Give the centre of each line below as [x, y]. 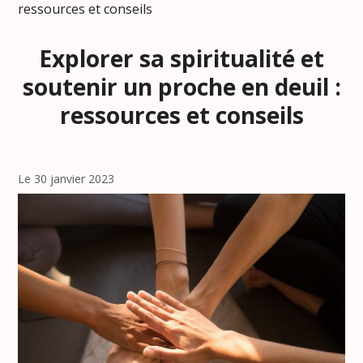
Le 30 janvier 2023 [66, 179]
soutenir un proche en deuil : [181, 87]
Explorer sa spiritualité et [181, 58]
